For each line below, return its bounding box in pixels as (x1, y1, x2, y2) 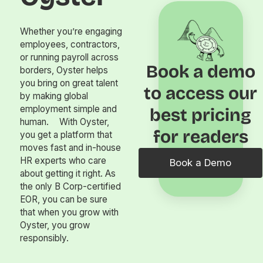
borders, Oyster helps (20, 65, 109, 76)
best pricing (150, 104, 252, 126)
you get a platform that (20, 129, 113, 141)
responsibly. (20, 232, 69, 244)
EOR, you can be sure (20, 194, 108, 205)
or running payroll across (20, 52, 119, 63)
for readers (153, 126, 248, 148)
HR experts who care (20, 155, 107, 167)
